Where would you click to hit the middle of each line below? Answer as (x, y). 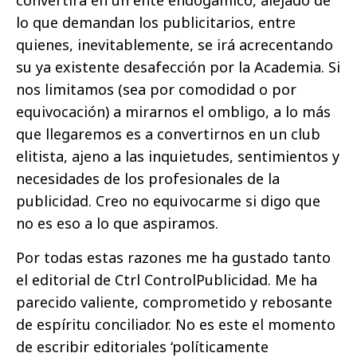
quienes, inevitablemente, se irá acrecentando (175, 45)
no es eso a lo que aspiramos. (117, 224)
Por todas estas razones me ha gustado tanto (173, 258)
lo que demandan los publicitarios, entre (156, 23)
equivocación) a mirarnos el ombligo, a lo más (173, 112)
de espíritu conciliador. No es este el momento (176, 325)
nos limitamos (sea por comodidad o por (156, 90)
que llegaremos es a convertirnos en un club (168, 134)
